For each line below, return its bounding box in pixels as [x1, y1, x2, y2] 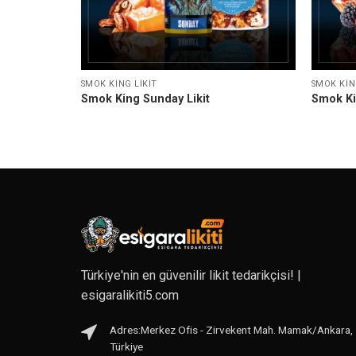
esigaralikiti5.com [81, 287, 179, 303]
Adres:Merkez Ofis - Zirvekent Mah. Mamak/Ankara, [110, 323, 353, 336]
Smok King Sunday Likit [80, 91, 210, 106]
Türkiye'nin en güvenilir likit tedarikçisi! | [81, 267, 301, 283]
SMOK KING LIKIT [80, 78, 157, 89]
